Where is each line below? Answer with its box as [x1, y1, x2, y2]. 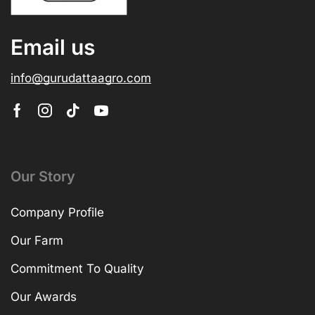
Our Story [11, 168, 75, 186]
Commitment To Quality [11, 262, 144, 276]
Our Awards [11, 290, 77, 304]
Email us [11, 34, 95, 60]
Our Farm [11, 233, 63, 248]
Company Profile [11, 205, 104, 220]
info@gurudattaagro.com [11, 71, 151, 86]
